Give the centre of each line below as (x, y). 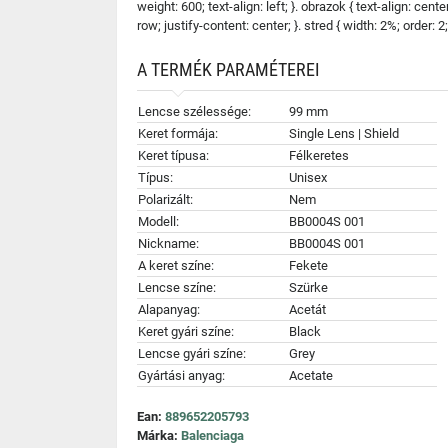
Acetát (307, 309)
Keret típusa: (173, 155)
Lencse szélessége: (194, 111)
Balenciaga (212, 435)
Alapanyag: (169, 309)
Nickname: (168, 243)
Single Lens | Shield (344, 133)
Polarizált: (165, 199)
